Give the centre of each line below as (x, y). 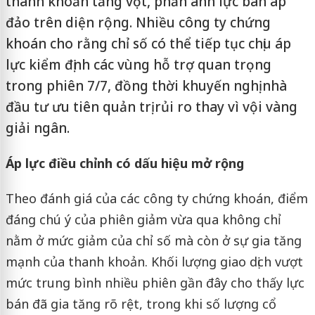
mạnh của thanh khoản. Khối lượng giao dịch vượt (154, 262)
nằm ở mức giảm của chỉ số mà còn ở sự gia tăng (153, 240)
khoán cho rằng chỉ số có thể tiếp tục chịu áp (148, 44)
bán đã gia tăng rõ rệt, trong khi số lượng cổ (141, 304)
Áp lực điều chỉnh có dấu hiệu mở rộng (124, 163)
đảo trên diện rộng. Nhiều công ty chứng (138, 22)
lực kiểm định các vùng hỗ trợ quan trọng (138, 65)
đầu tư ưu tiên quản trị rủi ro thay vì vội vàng (151, 107)
